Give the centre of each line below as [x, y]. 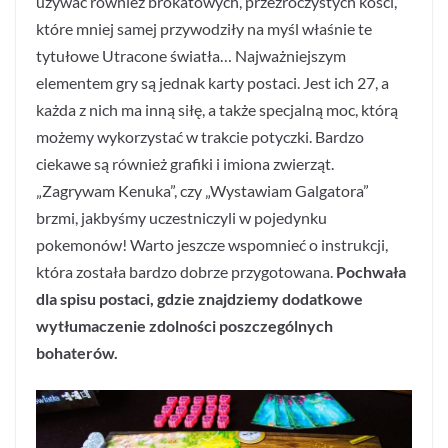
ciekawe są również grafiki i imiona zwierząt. [185, 164]
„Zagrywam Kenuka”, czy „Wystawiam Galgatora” [202, 191]
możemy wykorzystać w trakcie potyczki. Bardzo [200, 137]
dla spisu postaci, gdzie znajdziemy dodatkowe [199, 299]
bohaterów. [77, 353]
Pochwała [371, 272]
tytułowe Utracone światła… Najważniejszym [191, 56]
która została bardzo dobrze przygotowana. [186, 272]
